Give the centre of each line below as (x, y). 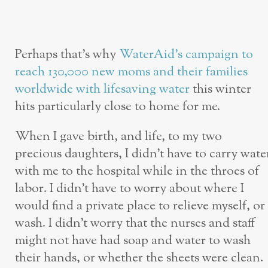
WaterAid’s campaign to (186, 54)
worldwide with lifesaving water (102, 89)
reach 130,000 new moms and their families (131, 72)
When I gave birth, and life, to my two (118, 136)
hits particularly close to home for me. (118, 106)
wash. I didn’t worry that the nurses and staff (135, 223)
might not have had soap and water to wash (133, 240)
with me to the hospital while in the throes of (137, 171)
